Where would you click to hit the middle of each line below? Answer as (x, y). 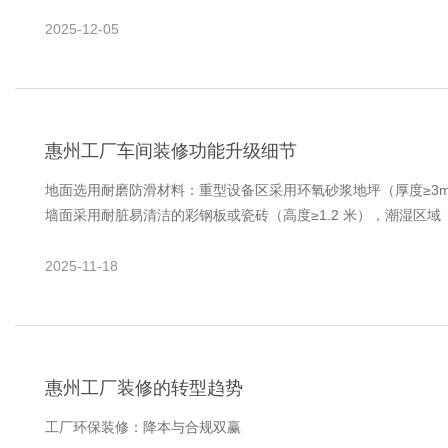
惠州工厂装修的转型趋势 (144, 388)
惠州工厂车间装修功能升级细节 (171, 151)
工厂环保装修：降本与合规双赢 (143, 427)
